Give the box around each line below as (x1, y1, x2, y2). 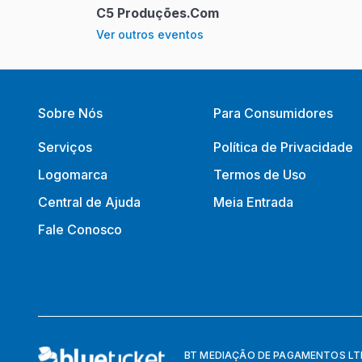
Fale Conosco (38, 221, 122, 238)
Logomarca (38, 166, 107, 183)
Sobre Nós (38, 105, 103, 121)
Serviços (38, 139, 92, 155)
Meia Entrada (213, 194, 293, 210)
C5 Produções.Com (96, 4, 219, 21)
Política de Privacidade (213, 139, 353, 155)
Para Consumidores (213, 105, 333, 121)
